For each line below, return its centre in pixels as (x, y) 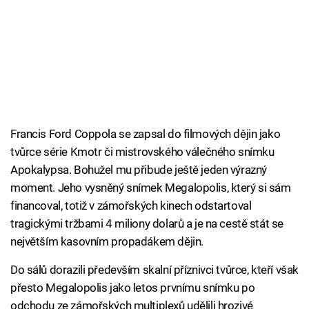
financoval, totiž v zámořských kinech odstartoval (131, 206)
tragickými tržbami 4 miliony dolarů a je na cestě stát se (147, 224)
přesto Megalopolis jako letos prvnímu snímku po (133, 288)
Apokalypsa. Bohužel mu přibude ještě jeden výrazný (139, 170)
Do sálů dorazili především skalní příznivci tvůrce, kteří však (154, 270)
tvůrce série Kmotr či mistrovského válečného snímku (142, 152)
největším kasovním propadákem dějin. (107, 242)
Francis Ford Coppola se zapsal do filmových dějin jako (146, 134)
